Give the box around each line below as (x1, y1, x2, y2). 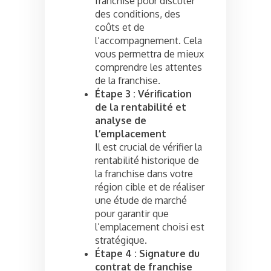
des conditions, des (95, 7, 180, 20)
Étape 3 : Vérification (95, 87, 192, 100)
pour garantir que (95, 207, 169, 220)
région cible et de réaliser (95, 180, 204, 193)
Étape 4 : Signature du (95, 247, 200, 260)
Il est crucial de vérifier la (95, 140, 202, 153)
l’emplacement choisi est (95, 220, 204, 233)
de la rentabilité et (95, 100, 186, 113)
